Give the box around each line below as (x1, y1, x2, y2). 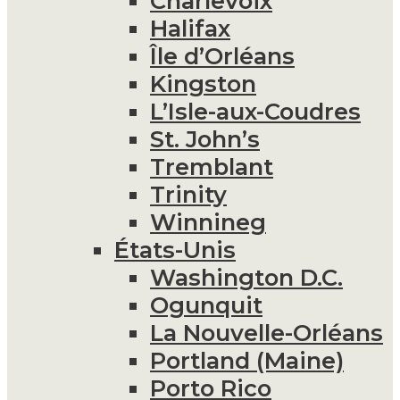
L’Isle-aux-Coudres (150, 96, 361, 125)
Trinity (150, 179, 227, 208)
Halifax (150, 13, 230, 42)
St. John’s (150, 124, 260, 153)
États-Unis (114, 235, 236, 263)
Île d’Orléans (150, 41, 295, 70)
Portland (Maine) (150, 346, 344, 374)
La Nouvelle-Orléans (150, 318, 383, 346)
